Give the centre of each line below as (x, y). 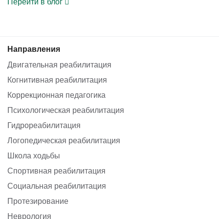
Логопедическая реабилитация (64, 140)
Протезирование (38, 201)
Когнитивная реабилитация (57, 79)
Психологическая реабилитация (66, 110)
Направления (34, 49)
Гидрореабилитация (44, 125)
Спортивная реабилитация (56, 170)
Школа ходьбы (34, 155)
